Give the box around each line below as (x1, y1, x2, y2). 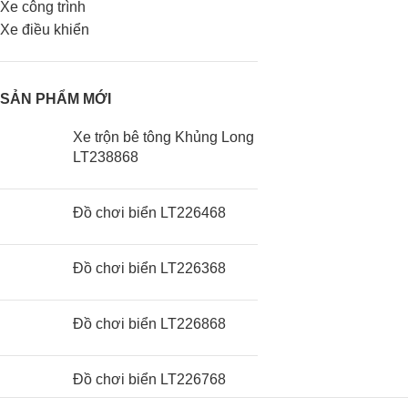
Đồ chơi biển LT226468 (73, 205, 226, 220)
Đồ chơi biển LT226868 (73, 316, 226, 331)
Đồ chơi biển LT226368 (73, 260, 226, 276)
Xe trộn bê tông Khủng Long (73, 129, 254, 145)
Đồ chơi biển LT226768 (73, 372, 226, 387)
